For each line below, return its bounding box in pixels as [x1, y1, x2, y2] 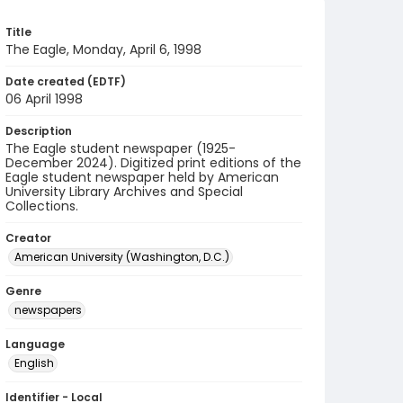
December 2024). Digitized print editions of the [5, 154, 301, 172]
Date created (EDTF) [5, 74, 126, 89]
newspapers [14, 302, 82, 318]
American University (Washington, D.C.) [14, 249, 229, 264]
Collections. [5, 197, 78, 215]
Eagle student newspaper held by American [5, 168, 279, 186]
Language [5, 336, 65, 352]
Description [5, 123, 72, 139]
